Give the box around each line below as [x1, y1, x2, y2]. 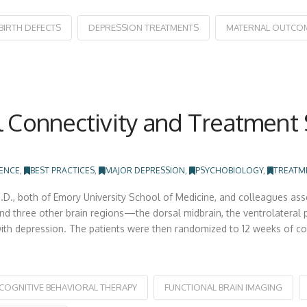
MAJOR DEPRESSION [105, 165, 186, 176]
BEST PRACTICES [30, 165, 95, 176]
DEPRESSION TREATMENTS [88, 22, 199, 34]
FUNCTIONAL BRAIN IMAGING [164, 281, 282, 293]
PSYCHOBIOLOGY [195, 165, 264, 176]
